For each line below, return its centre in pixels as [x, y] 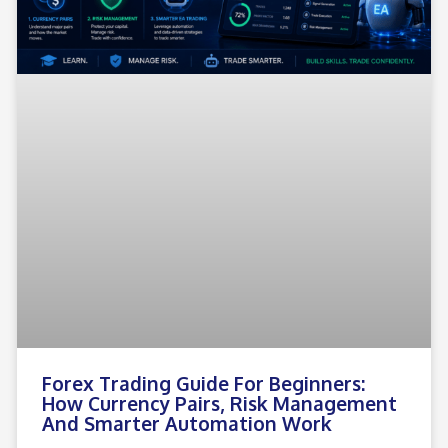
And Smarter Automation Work [187, 422]
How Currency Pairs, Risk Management [219, 402]
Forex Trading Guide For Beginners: [203, 382]
